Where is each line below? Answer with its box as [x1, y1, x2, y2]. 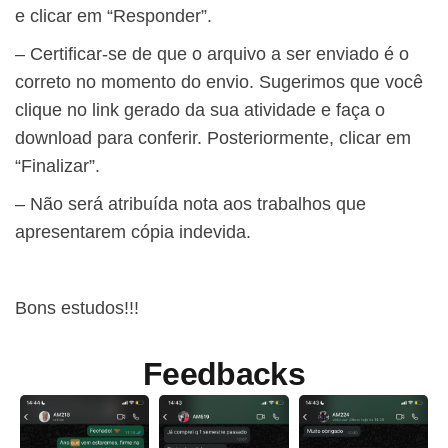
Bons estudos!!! [15, 298, 139, 319]
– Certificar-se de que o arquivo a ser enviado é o [15, 44, 409, 65]
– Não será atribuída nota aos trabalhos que [15, 194, 366, 215]
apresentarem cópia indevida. [15, 222, 251, 243]
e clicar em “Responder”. [15, 6, 212, 27]
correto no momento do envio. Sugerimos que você [15, 72, 423, 93]
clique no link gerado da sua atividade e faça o [15, 100, 385, 121]
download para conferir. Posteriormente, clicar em [15, 128, 411, 149]
